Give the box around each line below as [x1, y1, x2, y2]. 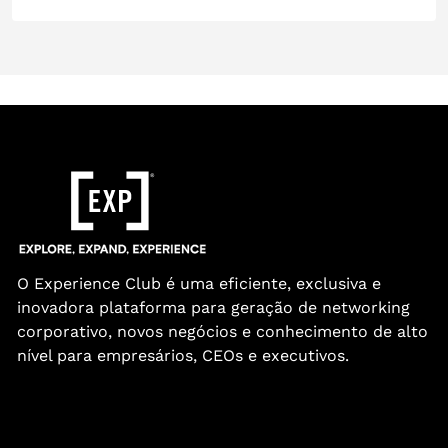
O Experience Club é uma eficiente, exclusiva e [17, 274, 381, 294]
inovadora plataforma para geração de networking [17, 298, 410, 318]
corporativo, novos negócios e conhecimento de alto [17, 322, 428, 342]
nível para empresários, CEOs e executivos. [17, 346, 349, 366]
